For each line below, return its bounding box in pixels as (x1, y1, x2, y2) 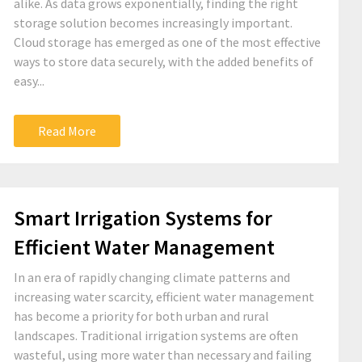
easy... (14, 73, 44, 89)
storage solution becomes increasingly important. (14, 15, 293, 31)
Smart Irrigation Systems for (14, 204, 272, 231)
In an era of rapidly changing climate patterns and (14, 269, 290, 285)
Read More (38, 123, 96, 139)
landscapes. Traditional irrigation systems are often (14, 327, 298, 343)
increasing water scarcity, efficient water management (14, 288, 314, 305)
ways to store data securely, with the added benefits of (14, 53, 314, 69)
